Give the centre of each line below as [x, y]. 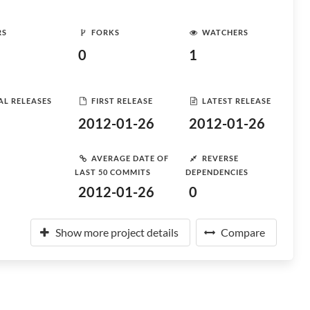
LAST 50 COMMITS [113, 172]
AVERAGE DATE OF [130, 158]
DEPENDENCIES [217, 172]
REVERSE [220, 158]
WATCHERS [225, 32]
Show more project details [117, 232]
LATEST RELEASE [237, 100]
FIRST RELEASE [122, 100]
